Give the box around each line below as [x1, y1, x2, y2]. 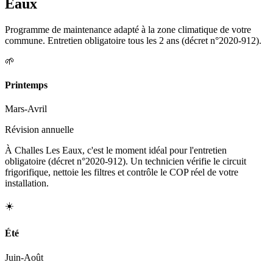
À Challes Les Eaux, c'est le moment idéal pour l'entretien [5, 145, 227, 156]
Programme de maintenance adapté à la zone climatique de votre [5, 24, 251, 35]
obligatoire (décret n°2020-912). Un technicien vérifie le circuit [5, 156, 246, 167]
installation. [5, 178, 49, 189]
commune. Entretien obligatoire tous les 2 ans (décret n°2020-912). [5, 35, 261, 46]
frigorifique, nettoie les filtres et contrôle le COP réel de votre [5, 167, 238, 178]
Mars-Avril [5, 104, 47, 115]
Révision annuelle [5, 124, 74, 135]
